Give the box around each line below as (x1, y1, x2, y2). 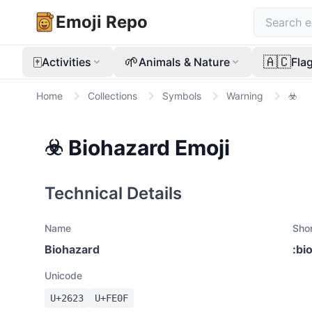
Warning (226, 90, 263, 102)
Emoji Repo (56, 12, 148, 32)
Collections (88, 90, 137, 102)
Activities (42, 55, 91, 69)
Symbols (162, 90, 201, 102)
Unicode (45, 270, 82, 281)
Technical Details (45, 183, 182, 203)
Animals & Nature (139, 55, 230, 69)
